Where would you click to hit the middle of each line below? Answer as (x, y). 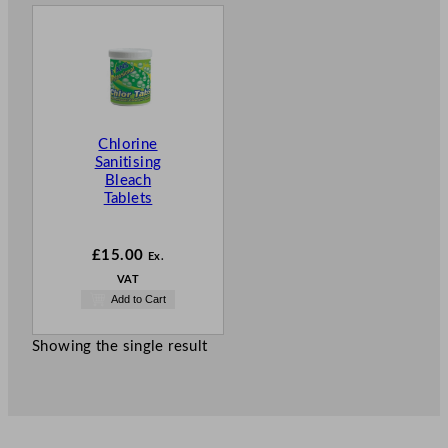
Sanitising (128, 163)
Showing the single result (120, 346)
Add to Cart (139, 299)
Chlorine (128, 145)
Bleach (128, 181)
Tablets (128, 199)
